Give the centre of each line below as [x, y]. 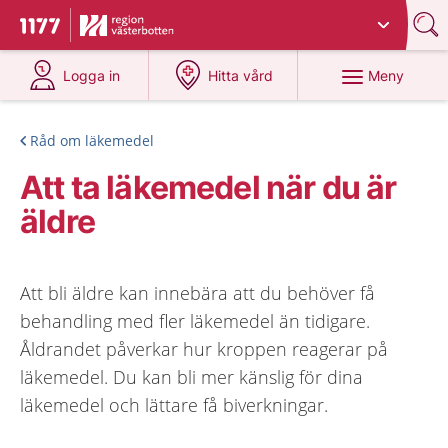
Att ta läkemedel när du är [208, 187]
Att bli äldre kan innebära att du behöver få [197, 293]
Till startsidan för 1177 [104, 28]
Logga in [92, 75]
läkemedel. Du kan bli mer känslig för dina [191, 377]
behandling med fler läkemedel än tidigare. [195, 321]
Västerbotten [248, 17]
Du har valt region [146, 17]
